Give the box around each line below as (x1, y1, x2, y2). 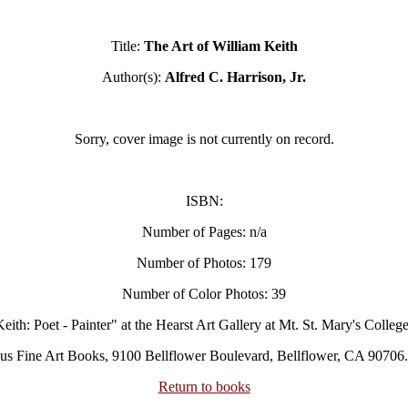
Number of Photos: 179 (137, 255, 271, 270)
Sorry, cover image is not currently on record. (74, 131, 334, 147)
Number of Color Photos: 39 (122, 286, 286, 301)
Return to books (158, 379, 250, 394)
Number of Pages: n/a (141, 224, 267, 240)
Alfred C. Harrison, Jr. (165, 69, 306, 85)
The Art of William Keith (143, 38, 298, 54)
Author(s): (102, 69, 165, 85)
